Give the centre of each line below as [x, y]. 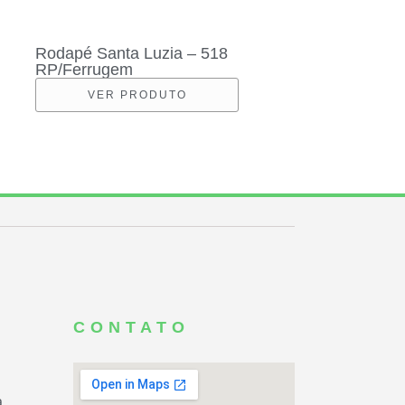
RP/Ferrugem [84, 69]
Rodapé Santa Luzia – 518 [132, 53]
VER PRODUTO [137, 94]
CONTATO [132, 327]
